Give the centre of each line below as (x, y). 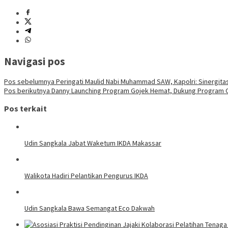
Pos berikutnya (27, 90)
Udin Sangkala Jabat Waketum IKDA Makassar (93, 143)
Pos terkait (25, 109)
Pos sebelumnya (29, 81)
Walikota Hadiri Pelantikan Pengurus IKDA (86, 175)
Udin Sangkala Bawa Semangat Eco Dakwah (90, 208)
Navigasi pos (35, 61)
